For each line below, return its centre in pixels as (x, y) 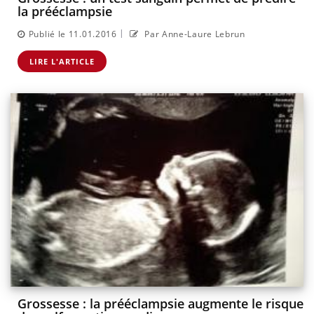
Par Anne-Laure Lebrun (193, 34)
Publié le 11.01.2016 (73, 34)
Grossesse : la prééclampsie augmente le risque (161, 304)
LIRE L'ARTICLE (62, 61)
